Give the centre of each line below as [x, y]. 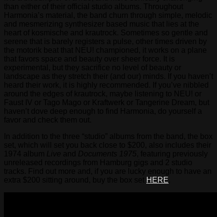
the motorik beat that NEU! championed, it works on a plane [105, 50]
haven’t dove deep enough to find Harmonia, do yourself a [103, 111]
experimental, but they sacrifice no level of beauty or [93, 67]
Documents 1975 [107, 154]
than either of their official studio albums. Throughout [93, 6]
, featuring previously [172, 154]
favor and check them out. [48, 120]
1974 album [25, 154]
